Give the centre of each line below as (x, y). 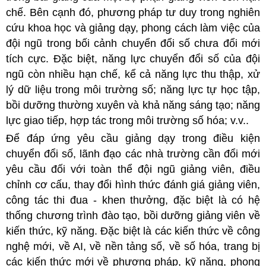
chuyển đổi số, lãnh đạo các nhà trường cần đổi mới (133, 153)
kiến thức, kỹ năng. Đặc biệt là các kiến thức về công (133, 231)
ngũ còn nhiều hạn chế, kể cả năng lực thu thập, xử (133, 74)
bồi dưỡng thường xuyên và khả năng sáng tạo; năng (133, 105)
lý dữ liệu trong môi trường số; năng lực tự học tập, (133, 89)
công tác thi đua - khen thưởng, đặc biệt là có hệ (133, 200)
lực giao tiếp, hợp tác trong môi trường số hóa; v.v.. (127, 120)
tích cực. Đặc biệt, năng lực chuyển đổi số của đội (133, 58)
